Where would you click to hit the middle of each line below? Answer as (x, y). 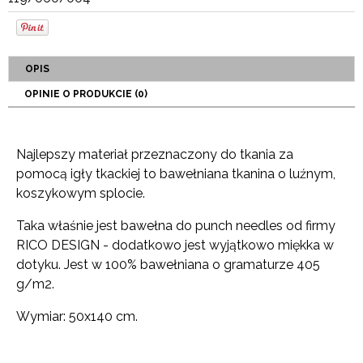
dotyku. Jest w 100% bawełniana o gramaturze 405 (168, 264)
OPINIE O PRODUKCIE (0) (86, 94)
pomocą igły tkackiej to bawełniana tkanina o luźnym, (176, 173)
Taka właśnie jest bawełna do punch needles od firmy (176, 225)
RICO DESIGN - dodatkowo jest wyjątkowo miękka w (175, 245)
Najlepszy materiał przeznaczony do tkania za (155, 154)
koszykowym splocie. (81, 193)
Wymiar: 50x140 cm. (77, 316)
